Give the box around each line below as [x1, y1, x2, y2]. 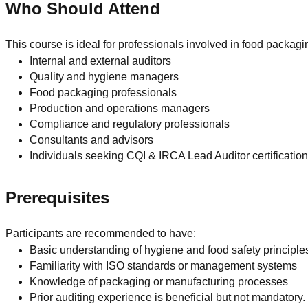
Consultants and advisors [30, 133, 154, 146]
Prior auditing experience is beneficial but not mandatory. [30, 291, 306, 303]
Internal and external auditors [30, 54, 172, 67]
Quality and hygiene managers [30, 70, 179, 82]
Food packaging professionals [30, 86, 177, 98]
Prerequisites [5, 188, 109, 207]
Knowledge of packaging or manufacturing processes [30, 275, 289, 287]
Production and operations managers [30, 102, 210, 114]
